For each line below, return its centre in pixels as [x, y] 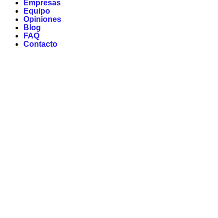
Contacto [40, 44]
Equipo [37, 11]
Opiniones [42, 19]
